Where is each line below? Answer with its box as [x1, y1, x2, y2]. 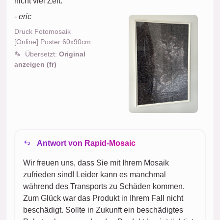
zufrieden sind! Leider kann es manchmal [23, 170, 166, 179]
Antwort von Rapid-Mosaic [35, 138, 136, 147]
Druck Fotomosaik [14, 27, 71, 35]
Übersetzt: [25, 50, 59, 58]
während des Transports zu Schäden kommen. [23, 182, 185, 191]
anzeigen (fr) [14, 60, 56, 68]
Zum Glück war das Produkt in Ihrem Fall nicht [23, 193, 183, 202]
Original [59, 50, 85, 58]
